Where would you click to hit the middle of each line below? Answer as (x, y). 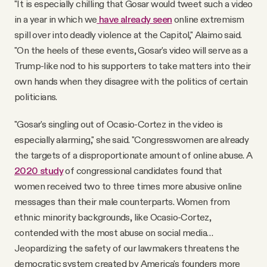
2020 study (39, 170)
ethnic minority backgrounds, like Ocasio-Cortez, (113, 217)
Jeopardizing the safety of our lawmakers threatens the (127, 248)
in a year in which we (56, 19)
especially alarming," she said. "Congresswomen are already (132, 139)
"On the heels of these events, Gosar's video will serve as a (131, 50)
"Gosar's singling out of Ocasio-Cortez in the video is (119, 124)
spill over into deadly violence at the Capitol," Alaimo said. (128, 34)
